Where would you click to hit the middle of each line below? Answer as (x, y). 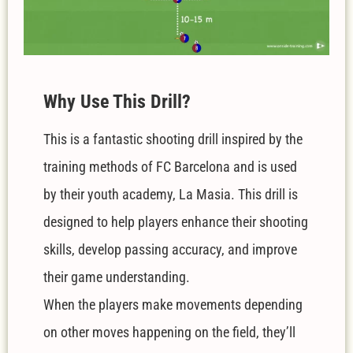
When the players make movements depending (173, 305)
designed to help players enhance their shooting (176, 222)
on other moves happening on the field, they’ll (169, 333)
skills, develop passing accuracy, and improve (170, 250)
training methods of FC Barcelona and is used (170, 167)
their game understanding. (117, 277)
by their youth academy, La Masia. (141, 195)
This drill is (268, 195)
